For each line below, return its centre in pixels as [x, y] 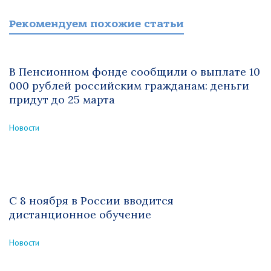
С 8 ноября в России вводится [91, 201]
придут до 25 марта [62, 100]
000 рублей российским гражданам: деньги [129, 86]
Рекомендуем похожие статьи [96, 24]
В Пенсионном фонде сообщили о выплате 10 [135, 72]
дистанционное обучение [80, 214]
